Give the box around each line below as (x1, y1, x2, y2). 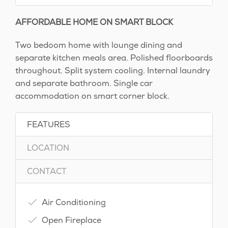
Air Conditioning (40, 196, 106, 208)
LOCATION (27, 142, 69, 153)
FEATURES (27, 119, 70, 130)
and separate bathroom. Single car (15, 77, 153, 89)
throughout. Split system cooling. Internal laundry (15, 65, 210, 76)
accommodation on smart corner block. (15, 90, 169, 101)
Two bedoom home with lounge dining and (15, 39, 182, 50)
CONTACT (27, 165, 67, 177)
